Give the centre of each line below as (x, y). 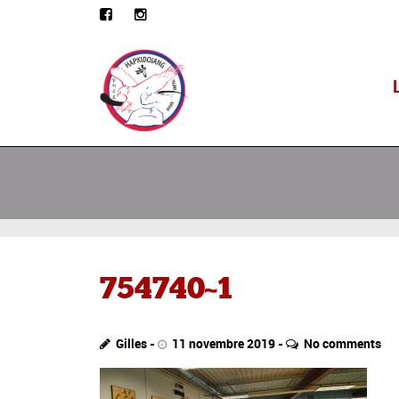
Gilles (131, 343)
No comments (342, 343)
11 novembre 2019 (224, 343)
